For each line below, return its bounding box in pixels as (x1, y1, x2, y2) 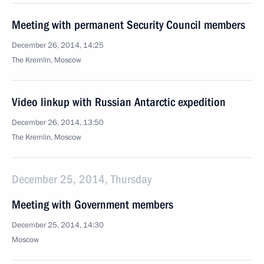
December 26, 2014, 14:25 (12, 40, 104, 51)
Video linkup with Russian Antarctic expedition (12, 95, 226, 109)
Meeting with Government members (12, 197, 173, 212)
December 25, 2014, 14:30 (12, 220, 104, 230)
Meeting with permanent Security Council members (12, 18, 245, 32)
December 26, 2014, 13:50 (12, 117, 104, 128)
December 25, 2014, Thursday (12, 172, 151, 186)
